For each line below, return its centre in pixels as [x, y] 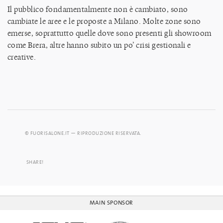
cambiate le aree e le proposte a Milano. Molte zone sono [104, 21]
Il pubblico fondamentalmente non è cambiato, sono [98, 9]
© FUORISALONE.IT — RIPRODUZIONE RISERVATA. [83, 133]
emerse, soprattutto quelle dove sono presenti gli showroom [110, 33]
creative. [22, 57]
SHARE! [35, 162]
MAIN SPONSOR [111, 203]
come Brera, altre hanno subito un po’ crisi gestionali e [99, 45]
